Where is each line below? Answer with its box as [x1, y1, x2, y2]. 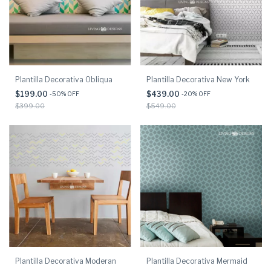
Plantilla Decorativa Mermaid [146, 256, 247, 266]
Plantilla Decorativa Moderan [15, 256, 116, 266]
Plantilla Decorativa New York [146, 74, 250, 84]
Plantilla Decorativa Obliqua [15, 74, 113, 84]
